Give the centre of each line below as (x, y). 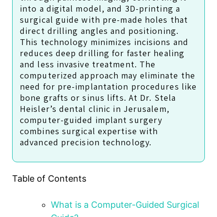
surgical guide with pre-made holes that (104, 19)
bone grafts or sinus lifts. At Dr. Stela (98, 97)
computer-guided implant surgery (91, 120)
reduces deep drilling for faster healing (102, 53)
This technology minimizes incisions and (104, 42)
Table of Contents (49, 178)
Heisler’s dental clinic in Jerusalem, (95, 108)
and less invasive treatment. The (88, 64)
